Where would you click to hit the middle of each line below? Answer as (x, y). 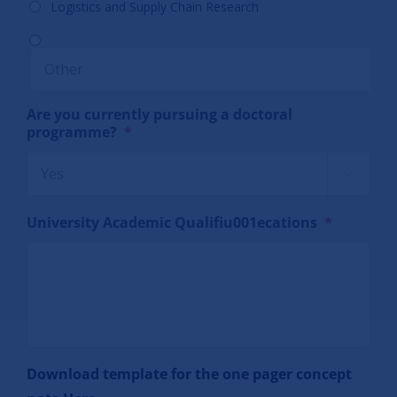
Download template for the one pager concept (190, 374)
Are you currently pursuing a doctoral (160, 114)
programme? (72, 132)
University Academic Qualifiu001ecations (172, 222)
